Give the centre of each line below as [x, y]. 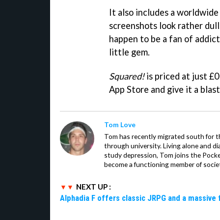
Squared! [127, 76]
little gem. [129, 52]
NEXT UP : [94, 186]
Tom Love [120, 124]
